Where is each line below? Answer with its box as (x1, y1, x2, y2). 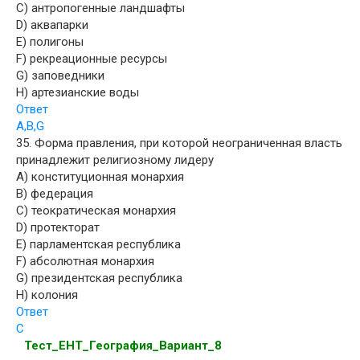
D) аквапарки (16, 17, 88, 32)
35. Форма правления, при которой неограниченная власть (16, 135, 342, 150)
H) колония (16, 287, 78, 302)
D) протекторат (16, 219, 100, 235)
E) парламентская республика (16, 236, 181, 252)
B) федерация (16, 186, 93, 201)
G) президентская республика (16, 270, 182, 285)
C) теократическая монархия (16, 202, 176, 218)
